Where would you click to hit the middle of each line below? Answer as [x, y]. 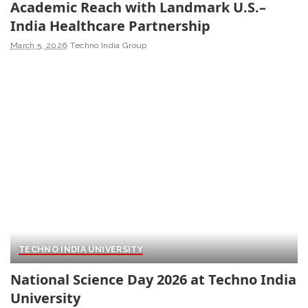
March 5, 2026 [39, 45]
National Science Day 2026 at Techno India [153, 280]
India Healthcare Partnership [110, 25]
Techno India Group [109, 45]
